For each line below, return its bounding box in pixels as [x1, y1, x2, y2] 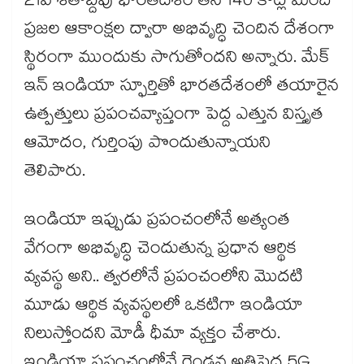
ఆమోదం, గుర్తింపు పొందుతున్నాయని [24, 130, 271, 160]
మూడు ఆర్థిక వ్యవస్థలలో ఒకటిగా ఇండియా [24, 292, 303, 323]
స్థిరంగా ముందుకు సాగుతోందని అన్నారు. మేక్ [24, 45, 331, 75]
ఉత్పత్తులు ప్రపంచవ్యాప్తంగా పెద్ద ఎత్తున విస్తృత [24, 102, 323, 132]
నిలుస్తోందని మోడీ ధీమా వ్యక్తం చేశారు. [24, 321, 280, 351]
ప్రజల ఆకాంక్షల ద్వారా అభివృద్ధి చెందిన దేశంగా [24, 16, 335, 46]
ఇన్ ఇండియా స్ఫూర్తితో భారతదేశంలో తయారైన [24, 73, 339, 103]
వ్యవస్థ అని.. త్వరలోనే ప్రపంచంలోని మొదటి [24, 264, 303, 294]
